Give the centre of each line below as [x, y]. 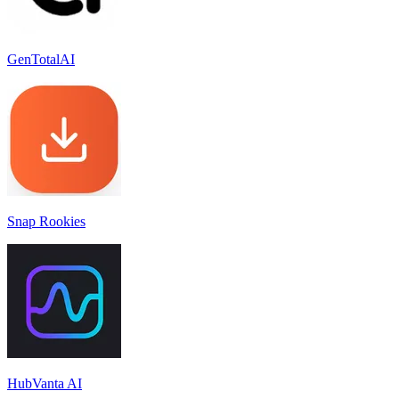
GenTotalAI [41, 59]
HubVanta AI [45, 383]
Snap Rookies [46, 221]
